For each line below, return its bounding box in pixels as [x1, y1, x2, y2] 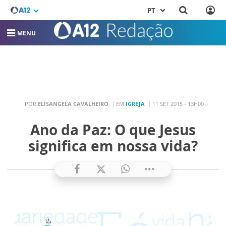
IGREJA [126, 99, 145, 107]
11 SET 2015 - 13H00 [152, 99, 204, 107]
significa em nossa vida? [28, 136, 198, 155]
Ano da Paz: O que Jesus [30, 120, 196, 139]
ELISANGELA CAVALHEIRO [38, 99, 108, 107]
